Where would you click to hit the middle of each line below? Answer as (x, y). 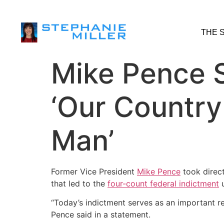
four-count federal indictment (163, 183)
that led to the (79, 183)
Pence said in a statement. (101, 215)
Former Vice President (94, 171)
